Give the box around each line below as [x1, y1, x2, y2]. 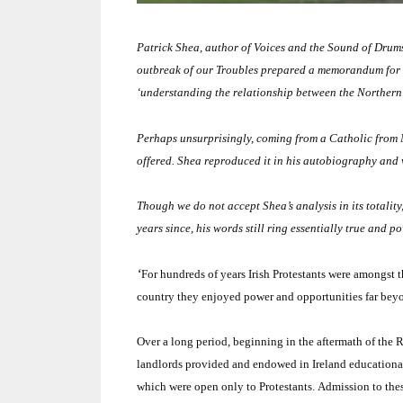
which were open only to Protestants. [137, 380, 315, 394]
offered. [137, 153, 175, 167]
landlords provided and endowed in [137, 357, 312, 372]
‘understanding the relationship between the [137, 85, 357, 100]
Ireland [312, 357, 346, 372]
